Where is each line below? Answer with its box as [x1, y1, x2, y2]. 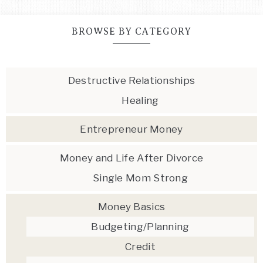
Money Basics [97, 201, 166, 213]
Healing [122, 95, 159, 106]
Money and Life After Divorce [59, 152, 204, 164]
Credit [125, 241, 156, 252]
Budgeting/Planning [91, 221, 190, 232]
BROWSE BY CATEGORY [72, 26, 191, 37]
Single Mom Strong [92, 172, 188, 184]
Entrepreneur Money [80, 123, 183, 135]
